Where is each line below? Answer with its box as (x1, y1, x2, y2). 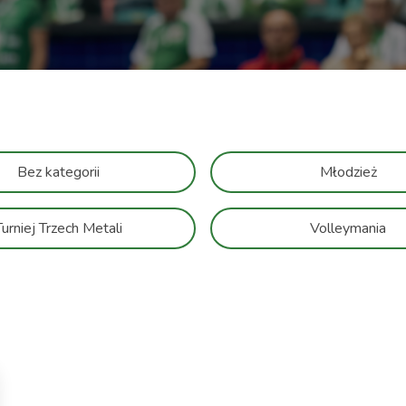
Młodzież (319, 162, 377, 183)
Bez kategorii (16, 162, 100, 183)
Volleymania (310, 218, 386, 239)
